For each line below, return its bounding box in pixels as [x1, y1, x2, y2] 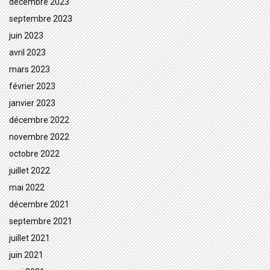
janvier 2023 [9, 98, 55, 108]
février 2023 [9, 81, 55, 92]
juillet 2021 [9, 233, 50, 243]
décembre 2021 [9, 199, 69, 210]
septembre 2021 [9, 216, 72, 227]
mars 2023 [9, 64, 50, 75]
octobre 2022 [9, 149, 60, 159]
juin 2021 [9, 250, 43, 260]
